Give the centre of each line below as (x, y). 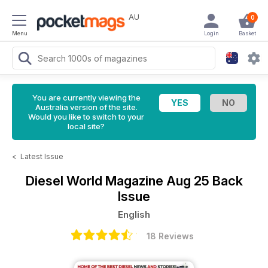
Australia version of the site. (86, 107)
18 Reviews (170, 236)
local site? (86, 126)
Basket (247, 33)
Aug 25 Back (204, 181)
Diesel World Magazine (96, 181)
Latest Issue (42, 156)
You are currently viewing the (86, 98)
